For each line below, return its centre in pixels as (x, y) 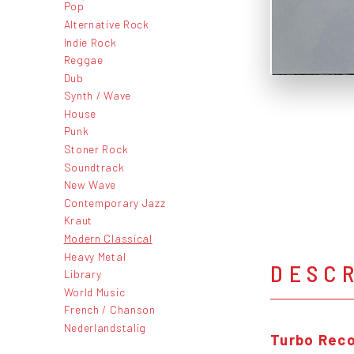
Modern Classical (108, 239)
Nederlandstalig (105, 328)
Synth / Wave (97, 96)
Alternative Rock (106, 24)
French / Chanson (109, 310)
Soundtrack (94, 167)
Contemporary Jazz (115, 202)
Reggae (83, 60)
